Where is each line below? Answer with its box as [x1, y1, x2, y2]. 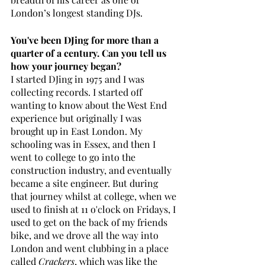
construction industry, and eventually [11, 163, 174, 176]
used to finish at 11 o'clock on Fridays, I [11, 202, 178, 215]
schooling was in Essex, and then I [11, 137, 158, 150]
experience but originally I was [11, 111, 144, 124]
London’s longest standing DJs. [11, 6, 143, 19]
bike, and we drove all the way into [11, 228, 161, 241]
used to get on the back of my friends [11, 215, 170, 228]
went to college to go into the [11, 150, 138, 163]
